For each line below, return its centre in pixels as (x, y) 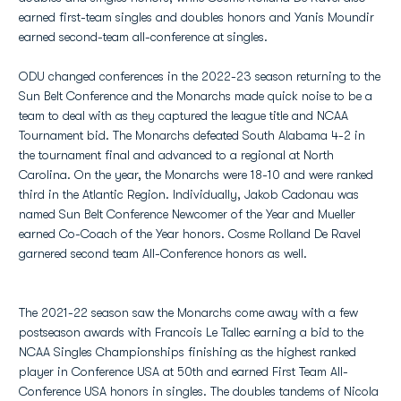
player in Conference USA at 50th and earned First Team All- (183, 371)
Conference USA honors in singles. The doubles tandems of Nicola (199, 391)
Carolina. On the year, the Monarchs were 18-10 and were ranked (196, 175)
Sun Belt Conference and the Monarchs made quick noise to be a (196, 96)
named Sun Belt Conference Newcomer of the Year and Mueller (187, 214)
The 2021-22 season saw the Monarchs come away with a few (188, 312)
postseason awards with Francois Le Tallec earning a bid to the (191, 332)
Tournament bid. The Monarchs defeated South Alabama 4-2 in (192, 135)
